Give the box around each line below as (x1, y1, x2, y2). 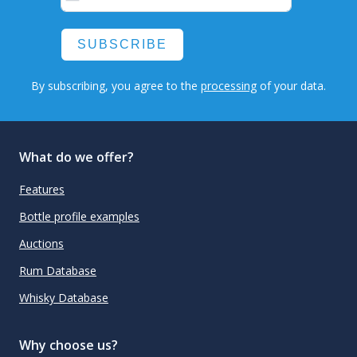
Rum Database (19, 263, 96, 279)
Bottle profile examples (19, 209, 139, 225)
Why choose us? (19, 335, 118, 354)
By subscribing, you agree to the (31, 78, 201, 94)
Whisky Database (19, 290, 108, 306)
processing (201, 78, 257, 94)
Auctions (19, 236, 64, 252)
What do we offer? (19, 147, 134, 166)
